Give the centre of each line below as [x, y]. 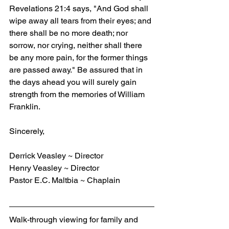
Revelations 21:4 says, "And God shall [80, 8]
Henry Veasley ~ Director [54, 168]
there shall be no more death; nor [70, 33]
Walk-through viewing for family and [75, 220]
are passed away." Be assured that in [77, 70]
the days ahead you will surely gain [74, 82]
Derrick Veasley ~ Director [56, 156]
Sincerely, [27, 131]
